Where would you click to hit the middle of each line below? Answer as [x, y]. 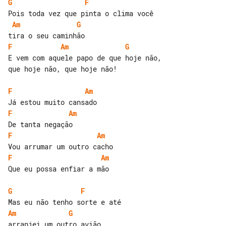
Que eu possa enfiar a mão [59, 168]
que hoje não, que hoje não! [63, 69]
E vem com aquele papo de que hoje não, [87, 58]
